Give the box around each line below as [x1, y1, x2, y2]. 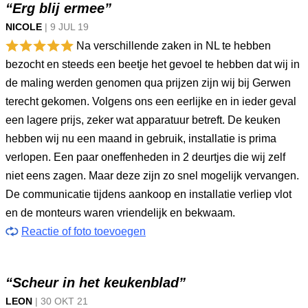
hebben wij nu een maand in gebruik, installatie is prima [5, 133, 276, 144]
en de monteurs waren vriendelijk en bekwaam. [5, 207, 235, 219]
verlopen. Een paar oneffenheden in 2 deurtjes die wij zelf [5, 151, 285, 163]
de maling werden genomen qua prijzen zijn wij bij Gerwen [5, 77, 291, 89]
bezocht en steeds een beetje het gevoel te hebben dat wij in [5, 58, 300, 70]
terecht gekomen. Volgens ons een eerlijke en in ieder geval [5, 96, 296, 107]
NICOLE [5, 21, 42, 32]
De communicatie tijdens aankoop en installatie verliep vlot [5, 188, 291, 200]
